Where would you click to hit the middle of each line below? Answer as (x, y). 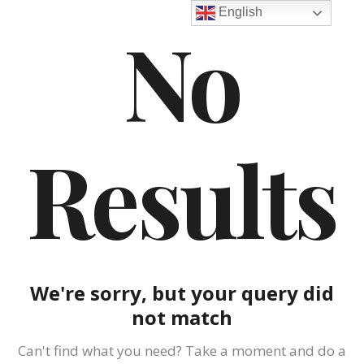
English (239, 12)
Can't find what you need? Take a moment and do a (182, 350)
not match (182, 317)
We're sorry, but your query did (182, 292)
